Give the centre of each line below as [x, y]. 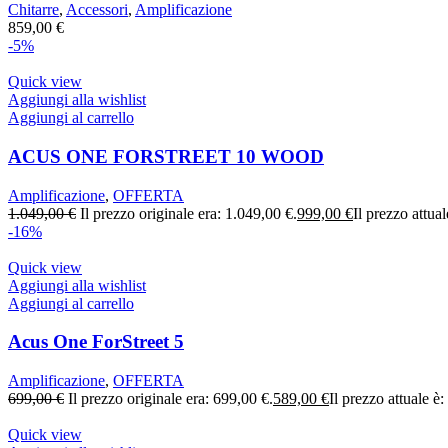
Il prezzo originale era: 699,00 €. [170, 398]
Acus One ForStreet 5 [96, 342]
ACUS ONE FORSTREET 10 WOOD [166, 156]
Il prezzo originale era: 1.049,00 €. [188, 213]
